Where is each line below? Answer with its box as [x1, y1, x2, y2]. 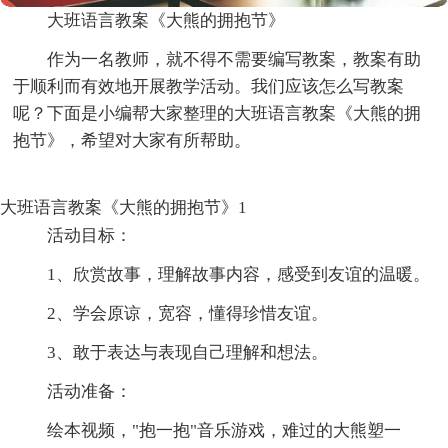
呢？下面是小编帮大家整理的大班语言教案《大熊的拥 [13, 103, 422, 123]
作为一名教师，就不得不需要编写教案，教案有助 [47, 49, 422, 69]
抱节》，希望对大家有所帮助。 [13, 130, 252, 150]
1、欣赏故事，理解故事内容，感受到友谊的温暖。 [47, 264, 431, 284]
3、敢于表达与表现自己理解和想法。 [47, 342, 329, 362]
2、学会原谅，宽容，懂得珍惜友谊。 [47, 303, 329, 323]
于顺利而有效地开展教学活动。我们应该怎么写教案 [13, 76, 405, 96]
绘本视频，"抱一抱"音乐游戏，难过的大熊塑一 [47, 420, 402, 440]
